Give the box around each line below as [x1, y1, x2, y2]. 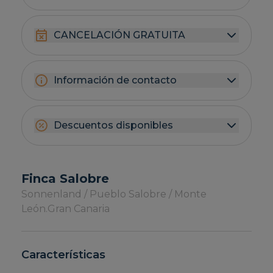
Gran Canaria [48, 203, 110, 215]
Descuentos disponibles [54, 119, 174, 132]
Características [21, 248, 106, 262]
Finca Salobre [21, 171, 110, 186]
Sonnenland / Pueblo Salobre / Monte [21, 188, 207, 200]
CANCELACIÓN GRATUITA [54, 29, 186, 41]
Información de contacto [54, 74, 177, 87]
